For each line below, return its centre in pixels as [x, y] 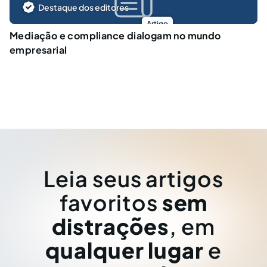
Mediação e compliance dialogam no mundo [115, 35]
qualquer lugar [125, 250]
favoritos [111, 202]
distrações [111, 226]
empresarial [38, 49]
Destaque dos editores [83, 7]
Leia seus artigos [133, 178]
